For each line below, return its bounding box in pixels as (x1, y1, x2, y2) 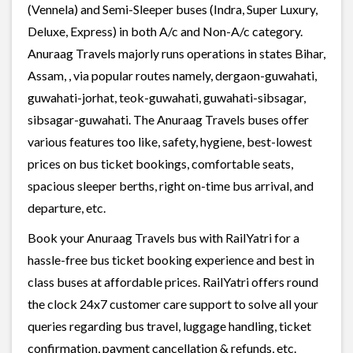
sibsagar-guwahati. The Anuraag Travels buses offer (28, 111, 309, 127)
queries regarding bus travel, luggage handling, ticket (28, 318, 311, 333)
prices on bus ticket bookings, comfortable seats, (28, 155, 293, 171)
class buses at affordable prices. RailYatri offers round (28, 273, 318, 289)
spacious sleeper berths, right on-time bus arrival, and (28, 177, 314, 193)
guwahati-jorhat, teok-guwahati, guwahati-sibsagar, (28, 89, 306, 105)
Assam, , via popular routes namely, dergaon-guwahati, (28, 67, 317, 83)
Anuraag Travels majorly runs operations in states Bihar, (28, 45, 325, 61)
